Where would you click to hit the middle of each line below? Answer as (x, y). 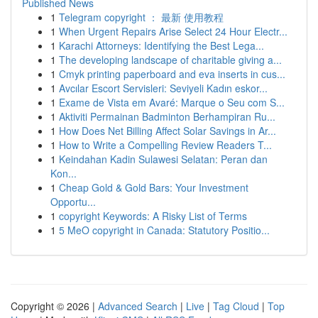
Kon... (64, 173)
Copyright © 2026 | (54, 306)
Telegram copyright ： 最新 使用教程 (141, 17)
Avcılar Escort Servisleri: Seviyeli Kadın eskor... (163, 88)
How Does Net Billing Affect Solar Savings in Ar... (168, 131)
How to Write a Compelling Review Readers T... (165, 145)
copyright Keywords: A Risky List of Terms (153, 216)
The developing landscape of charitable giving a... (170, 60)
